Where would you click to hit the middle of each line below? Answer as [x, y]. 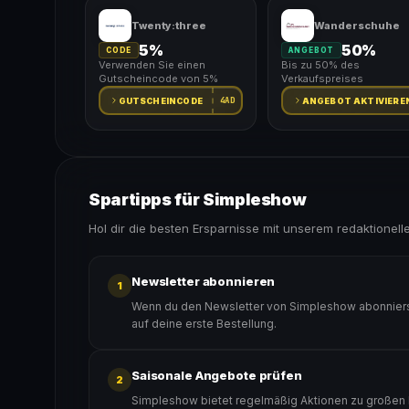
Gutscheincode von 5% [158, 79]
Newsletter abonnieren [204, 281]
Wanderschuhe [357, 26]
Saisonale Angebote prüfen [217, 375]
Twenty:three [169, 26]
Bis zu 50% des [320, 65]
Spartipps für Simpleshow [198, 199]
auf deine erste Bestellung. [204, 324]
